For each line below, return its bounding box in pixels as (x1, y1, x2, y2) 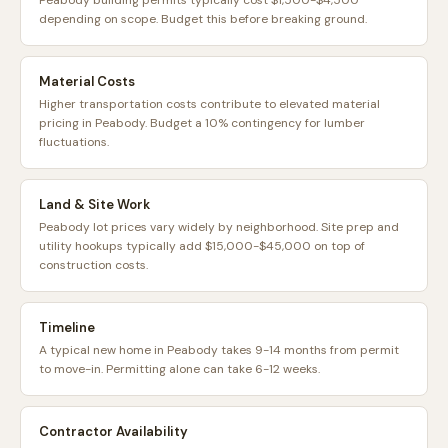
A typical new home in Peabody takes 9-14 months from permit (39, 342, 399, 358)
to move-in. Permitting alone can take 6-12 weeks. (39, 361, 320, 377)
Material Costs (39, 73, 135, 90)
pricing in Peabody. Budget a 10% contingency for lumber (39, 115, 365, 131)
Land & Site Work (39, 196, 150, 213)
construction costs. (39, 257, 148, 273)
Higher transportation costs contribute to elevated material (39, 96, 380, 112)
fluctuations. (39, 134, 109, 150)
